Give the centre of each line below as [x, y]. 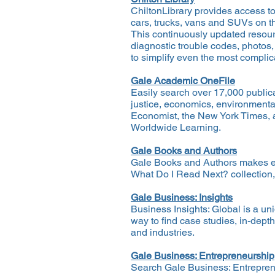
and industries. [163, 232]
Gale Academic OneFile [183, 81]
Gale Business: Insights [182, 197]
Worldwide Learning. [176, 127]
